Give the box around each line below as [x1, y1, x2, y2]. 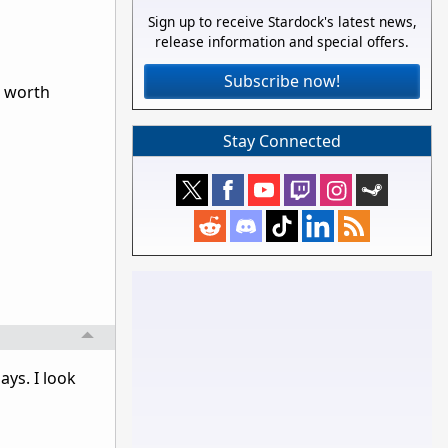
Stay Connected [223, 130, 341, 152]
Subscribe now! [224, 70, 340, 93]
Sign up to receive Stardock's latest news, [147, 12, 417, 32]
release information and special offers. [155, 32, 409, 52]
